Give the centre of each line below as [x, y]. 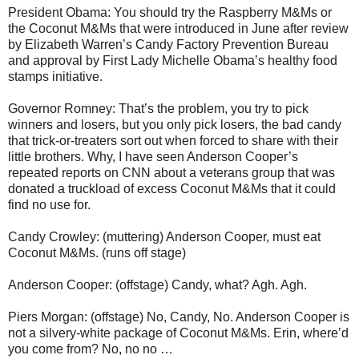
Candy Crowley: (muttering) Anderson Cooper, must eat [164, 237]
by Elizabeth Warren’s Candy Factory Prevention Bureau [168, 45]
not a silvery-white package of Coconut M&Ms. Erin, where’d [178, 333]
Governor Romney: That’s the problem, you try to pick [158, 109]
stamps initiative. [55, 77]
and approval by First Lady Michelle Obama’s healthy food [173, 61]
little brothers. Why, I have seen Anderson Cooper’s [153, 157]
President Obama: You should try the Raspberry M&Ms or [170, 13]
